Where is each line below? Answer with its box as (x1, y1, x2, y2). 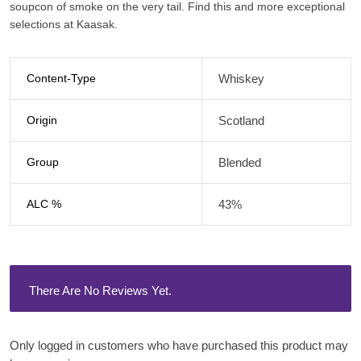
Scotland (218, 113, 264, 127)
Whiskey (218, 71, 264, 85)
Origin (26, 113, 57, 127)
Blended (218, 155, 261, 169)
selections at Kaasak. (10, 17, 118, 31)
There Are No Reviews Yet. (29, 283, 172, 297)
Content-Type (26, 71, 96, 85)
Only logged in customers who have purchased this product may (10, 338, 348, 352)
